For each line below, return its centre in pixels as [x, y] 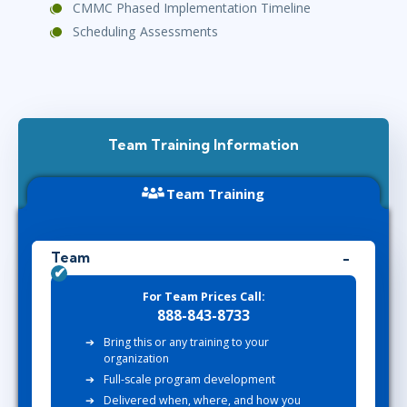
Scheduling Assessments [145, 32]
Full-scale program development [189, 380]
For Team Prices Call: [203, 296]
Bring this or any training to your [186, 342]
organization [136, 359]
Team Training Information [203, 145]
